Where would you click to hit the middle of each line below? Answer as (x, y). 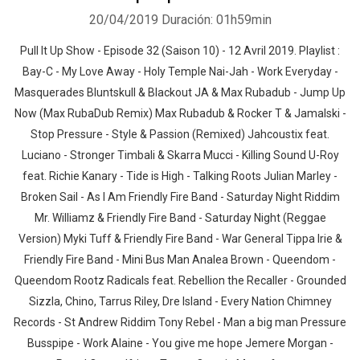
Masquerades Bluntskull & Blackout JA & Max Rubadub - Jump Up (180, 92)
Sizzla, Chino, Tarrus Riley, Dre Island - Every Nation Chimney (180, 301)
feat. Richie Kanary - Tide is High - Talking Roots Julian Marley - (180, 176)
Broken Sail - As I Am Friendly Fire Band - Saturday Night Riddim (180, 197)
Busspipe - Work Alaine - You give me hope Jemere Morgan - (180, 343)
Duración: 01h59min (216, 20)
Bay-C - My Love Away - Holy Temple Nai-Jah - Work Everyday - (180, 72)
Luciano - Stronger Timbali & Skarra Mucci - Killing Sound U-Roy (180, 155)
